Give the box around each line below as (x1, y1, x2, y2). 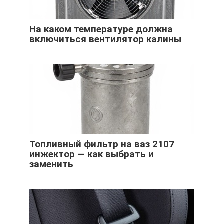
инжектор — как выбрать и (29, 148, 154, 160)
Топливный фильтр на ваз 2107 (29, 138, 174, 150)
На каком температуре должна (29, 23, 173, 35)
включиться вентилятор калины (29, 33, 181, 45)
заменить (29, 158, 73, 170)
